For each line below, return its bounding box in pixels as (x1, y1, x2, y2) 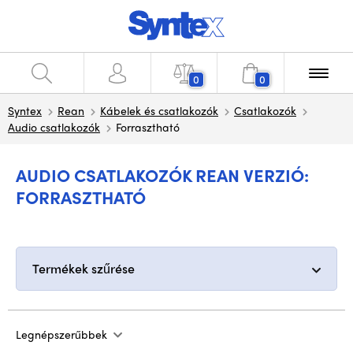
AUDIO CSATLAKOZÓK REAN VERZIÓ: (16, 162, 309, 188)
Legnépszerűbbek (16, 326, 107, 342)
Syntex (8, 102, 42, 118)
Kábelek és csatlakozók (100, 102, 218, 118)
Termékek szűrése (32, 259, 135, 277)
